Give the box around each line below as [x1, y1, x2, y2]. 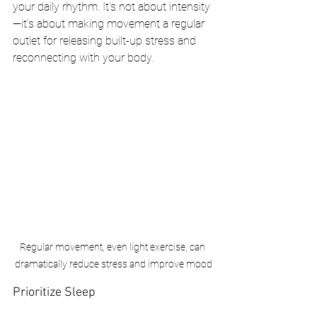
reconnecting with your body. [13, 51, 154, 65]
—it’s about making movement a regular [13, 17, 207, 31]
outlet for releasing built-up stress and [13, 34, 199, 48]
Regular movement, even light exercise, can [19, 241, 207, 253]
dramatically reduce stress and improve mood [14, 258, 212, 270]
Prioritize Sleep [13, 285, 96, 301]
